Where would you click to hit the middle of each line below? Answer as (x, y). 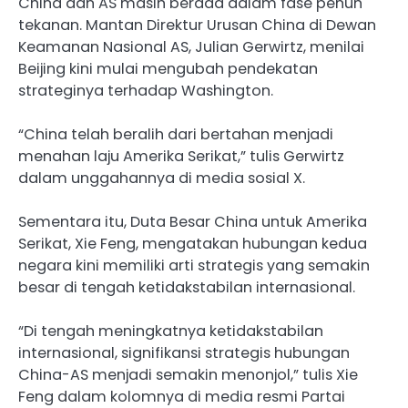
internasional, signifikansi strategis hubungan (184, 353)
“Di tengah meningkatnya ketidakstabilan (171, 331)
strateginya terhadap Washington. (146, 90)
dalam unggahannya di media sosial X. (162, 178)
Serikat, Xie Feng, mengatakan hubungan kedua (193, 244)
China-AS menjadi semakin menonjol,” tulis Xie (188, 375)
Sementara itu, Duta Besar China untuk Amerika (193, 222)
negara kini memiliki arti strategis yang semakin (194, 265)
